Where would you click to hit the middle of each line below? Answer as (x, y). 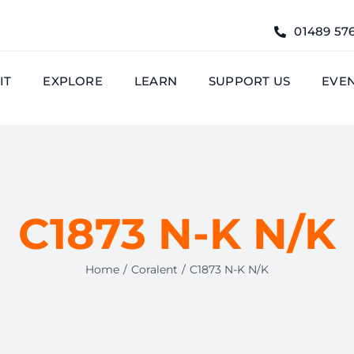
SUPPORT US (249, 81)
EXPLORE (73, 81)
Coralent (154, 269)
